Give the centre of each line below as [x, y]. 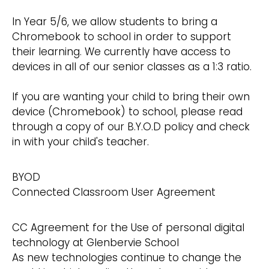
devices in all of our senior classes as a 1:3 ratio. [133, 67]
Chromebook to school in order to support [122, 37]
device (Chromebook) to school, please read [127, 112]
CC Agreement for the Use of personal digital [128, 228]
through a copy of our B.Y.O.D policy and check [131, 127]
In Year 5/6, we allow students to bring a [115, 22]
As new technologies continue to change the [127, 258]
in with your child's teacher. [82, 142]
